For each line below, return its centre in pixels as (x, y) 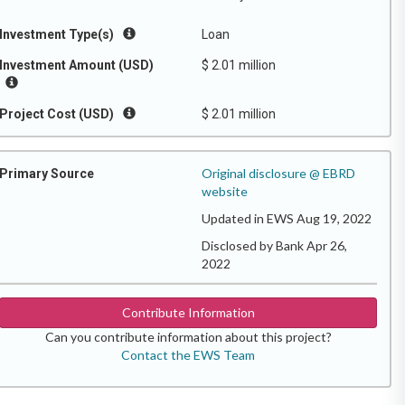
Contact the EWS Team (188, 355)
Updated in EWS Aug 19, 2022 (287, 218)
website (225, 191)
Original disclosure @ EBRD (278, 173)
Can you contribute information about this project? (188, 337)
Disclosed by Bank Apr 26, (274, 245)
